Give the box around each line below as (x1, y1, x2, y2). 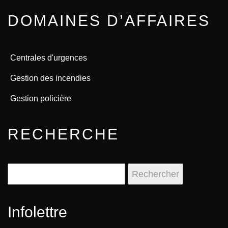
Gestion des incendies (10, 74, 91, 82)
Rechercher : (8, 167, 64, 178)
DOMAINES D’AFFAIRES (8, 12, 210, 29)
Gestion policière (10, 94, 71, 103)
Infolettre (8, 204, 67, 220)
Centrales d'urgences (10, 53, 87, 62)
